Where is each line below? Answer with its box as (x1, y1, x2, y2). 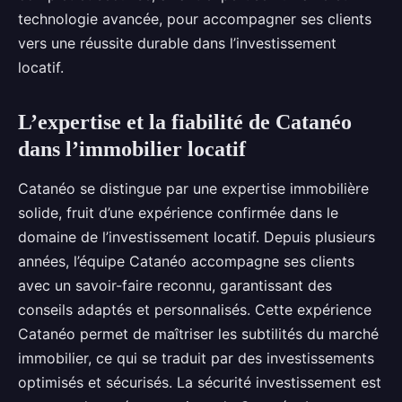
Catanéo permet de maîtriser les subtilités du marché (18, 325, 379, 343)
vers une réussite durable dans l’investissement (18, 34, 336, 52)
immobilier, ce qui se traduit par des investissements (18, 349, 374, 367)
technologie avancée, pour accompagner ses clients (18, 10, 371, 28)
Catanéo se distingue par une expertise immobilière (18, 179, 369, 197)
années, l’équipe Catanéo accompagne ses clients (18, 252, 354, 270)
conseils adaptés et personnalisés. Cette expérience (18, 301, 371, 319)
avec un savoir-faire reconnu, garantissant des (18, 276, 332, 294)
